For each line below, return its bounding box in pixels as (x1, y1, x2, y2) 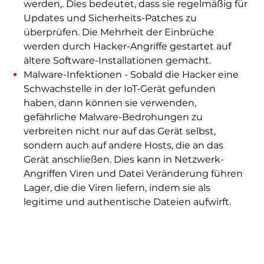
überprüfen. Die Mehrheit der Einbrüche (23, 26, 214, 38)
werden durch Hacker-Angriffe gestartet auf (23, 40, 231, 52)
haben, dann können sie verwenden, (23, 97, 196, 108)
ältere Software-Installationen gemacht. (23, 54, 211, 66)
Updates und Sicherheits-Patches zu (23, 12, 197, 24)
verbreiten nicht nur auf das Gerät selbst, (23, 125, 216, 137)
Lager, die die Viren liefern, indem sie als (23, 181, 210, 193)
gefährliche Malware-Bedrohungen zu (23, 111, 203, 123)
